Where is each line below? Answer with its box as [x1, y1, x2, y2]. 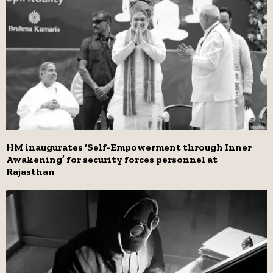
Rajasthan [6, 165, 55, 177]
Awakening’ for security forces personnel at [6, 153, 218, 165]
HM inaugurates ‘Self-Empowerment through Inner [6, 141, 252, 153]
